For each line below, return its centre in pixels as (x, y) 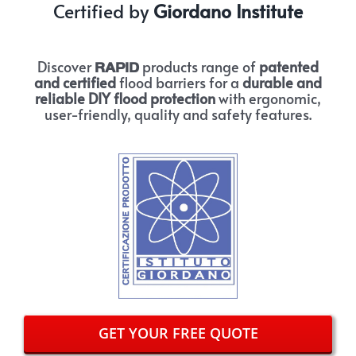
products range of (199, 66)
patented (289, 66)
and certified (75, 82)
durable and (282, 82)
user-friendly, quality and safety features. (178, 114)
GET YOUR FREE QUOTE (178, 333)
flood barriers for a (179, 82)
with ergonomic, (268, 98)
